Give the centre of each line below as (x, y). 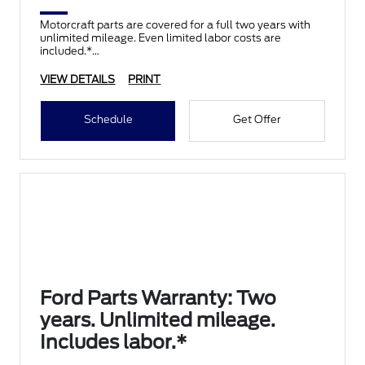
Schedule (108, 119)
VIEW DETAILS (78, 79)
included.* (66, 51)
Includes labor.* (114, 342)
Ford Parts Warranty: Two (158, 298)
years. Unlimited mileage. (158, 320)
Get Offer (257, 119)
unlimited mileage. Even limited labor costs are (161, 38)
